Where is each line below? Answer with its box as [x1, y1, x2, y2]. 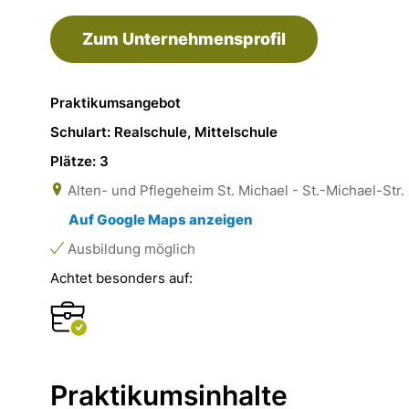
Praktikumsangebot [50, 94, 181, 111]
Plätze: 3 [50, 152, 109, 170]
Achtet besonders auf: [50, 269, 193, 287]
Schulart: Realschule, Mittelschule [50, 123, 278, 141]
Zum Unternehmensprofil [82, 29, 286, 48]
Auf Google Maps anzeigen [68, 211, 253, 228]
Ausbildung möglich [64, 240, 195, 257]
